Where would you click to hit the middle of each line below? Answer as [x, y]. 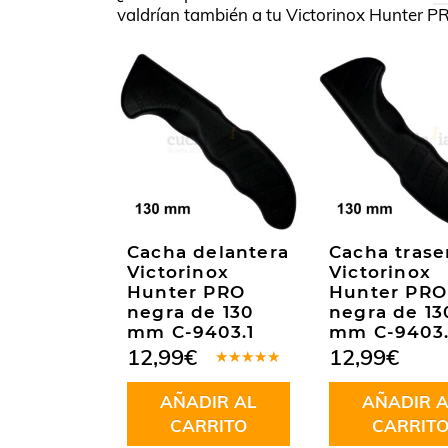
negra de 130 [190, 312]
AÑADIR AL [208, 402]
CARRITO [208, 426]
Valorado [246, 373]
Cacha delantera [208, 252]
